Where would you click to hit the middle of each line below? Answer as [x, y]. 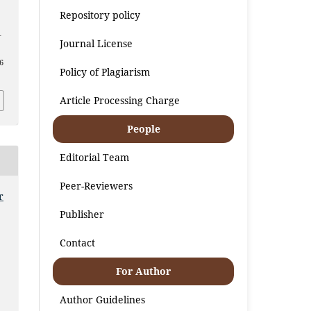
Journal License [96, 43]
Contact [78, 242]
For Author [144, 271]
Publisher [82, 214]
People [143, 128]
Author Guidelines [103, 299]
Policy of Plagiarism [105, 72]
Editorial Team [95, 157]
